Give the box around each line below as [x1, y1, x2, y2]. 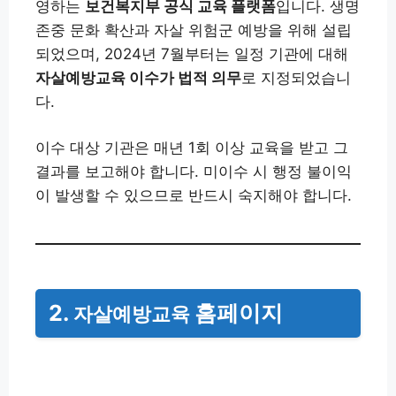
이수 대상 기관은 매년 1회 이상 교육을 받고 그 [35, 139, 348, 157]
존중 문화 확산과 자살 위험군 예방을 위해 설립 [35, 21, 352, 40]
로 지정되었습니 [241, 69, 351, 88]
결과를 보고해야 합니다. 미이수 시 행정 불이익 [35, 163, 352, 181]
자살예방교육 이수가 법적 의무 [35, 69, 241, 88]
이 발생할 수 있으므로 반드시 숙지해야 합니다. [35, 187, 352, 205]
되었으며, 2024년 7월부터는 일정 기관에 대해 [35, 45, 348, 64]
